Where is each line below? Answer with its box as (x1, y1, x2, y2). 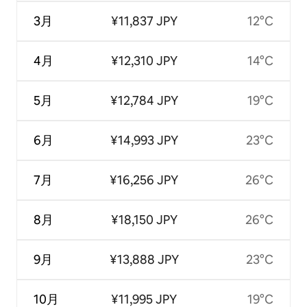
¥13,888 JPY (109, 251, 179, 267)
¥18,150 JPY (110, 211, 177, 228)
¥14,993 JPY (110, 132, 178, 148)
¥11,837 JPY (110, 12, 177, 29)
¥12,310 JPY (110, 52, 177, 69)
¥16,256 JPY (110, 171, 179, 188)
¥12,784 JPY (110, 92, 178, 108)
